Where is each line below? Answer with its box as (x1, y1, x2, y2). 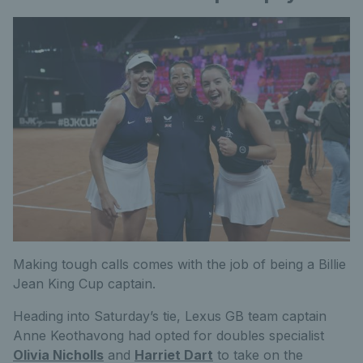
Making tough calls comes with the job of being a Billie (13, 256, 346, 273)
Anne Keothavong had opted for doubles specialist (13, 327, 324, 344)
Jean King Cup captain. (13, 275, 156, 293)
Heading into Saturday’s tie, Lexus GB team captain (13, 308, 327, 325)
